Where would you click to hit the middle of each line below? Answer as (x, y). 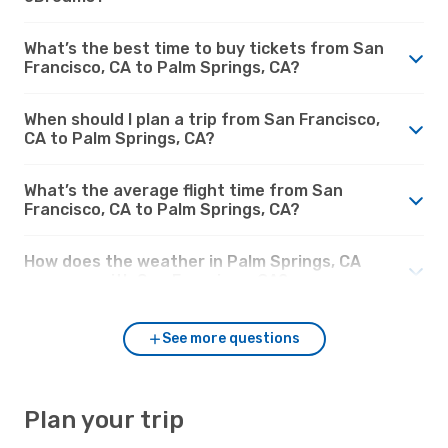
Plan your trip (104, 419)
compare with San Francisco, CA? (156, 280)
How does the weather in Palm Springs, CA (192, 261)
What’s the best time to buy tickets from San (204, 48)
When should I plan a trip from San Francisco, (202, 119)
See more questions (231, 338)
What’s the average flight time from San (183, 190)
